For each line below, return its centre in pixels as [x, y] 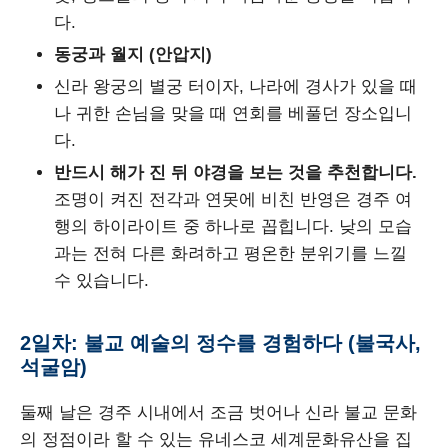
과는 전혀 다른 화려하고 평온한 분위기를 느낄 [230, 254]
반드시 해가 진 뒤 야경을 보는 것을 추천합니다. [235, 173]
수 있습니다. [101, 281]
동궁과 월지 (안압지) [133, 55]
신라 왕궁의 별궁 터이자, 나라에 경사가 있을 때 [235, 87]
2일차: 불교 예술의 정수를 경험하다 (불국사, [220, 343]
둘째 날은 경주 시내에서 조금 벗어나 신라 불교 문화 [218, 413]
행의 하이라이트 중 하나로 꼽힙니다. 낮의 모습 [233, 227]
